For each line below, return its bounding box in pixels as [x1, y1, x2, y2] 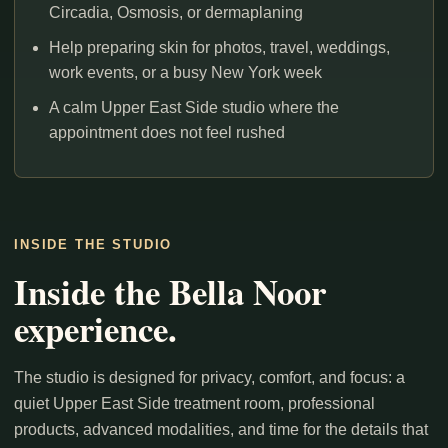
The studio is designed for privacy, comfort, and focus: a [14, 369, 405, 387]
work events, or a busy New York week [49, 64, 322, 82]
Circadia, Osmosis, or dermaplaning [49, 4, 303, 22]
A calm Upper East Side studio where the [49, 99, 339, 117]
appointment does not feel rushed [49, 124, 285, 142]
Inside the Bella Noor [14, 266, 326, 318]
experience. [14, 303, 177, 355]
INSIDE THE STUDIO [14, 237, 173, 253]
